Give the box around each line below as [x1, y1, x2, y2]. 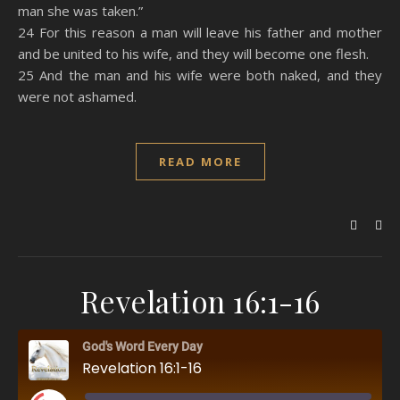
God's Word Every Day [82, 339, 203, 354]
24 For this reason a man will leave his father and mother [18, 23, 382, 41]
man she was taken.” [18, 2, 143, 20]
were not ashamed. [18, 87, 137, 105]
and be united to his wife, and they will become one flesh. [18, 45, 369, 62]
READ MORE [158, 154, 242, 170]
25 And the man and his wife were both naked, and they [18, 66, 382, 84]
